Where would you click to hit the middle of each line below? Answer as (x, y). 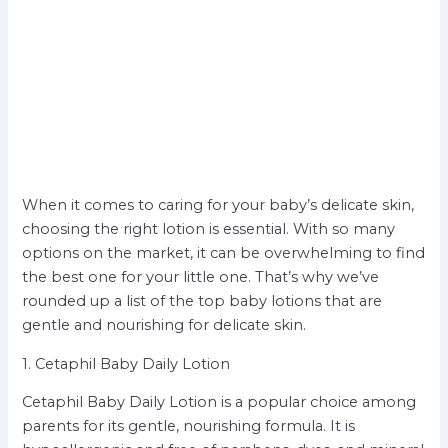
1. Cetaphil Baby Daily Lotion (126, 363)
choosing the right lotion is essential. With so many (209, 229)
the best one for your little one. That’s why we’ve (201, 277)
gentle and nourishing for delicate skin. (164, 325)
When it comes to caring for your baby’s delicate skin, (218, 205)
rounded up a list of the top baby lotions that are (202, 301)
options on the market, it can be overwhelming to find (224, 253)
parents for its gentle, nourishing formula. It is (189, 426)
